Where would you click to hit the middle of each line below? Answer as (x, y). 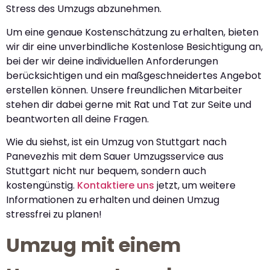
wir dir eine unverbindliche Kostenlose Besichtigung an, (134, 46)
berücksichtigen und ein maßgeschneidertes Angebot (134, 75)
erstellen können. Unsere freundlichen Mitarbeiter (124, 90)
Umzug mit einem (93, 245)
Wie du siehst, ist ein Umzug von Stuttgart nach (116, 142)
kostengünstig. (42, 185)
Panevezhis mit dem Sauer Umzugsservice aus (115, 156)
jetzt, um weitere (195, 185)
